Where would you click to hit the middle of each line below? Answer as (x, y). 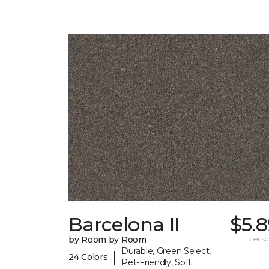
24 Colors (88, 257)
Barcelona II (124, 225)
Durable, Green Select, (166, 251)
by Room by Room (107, 240)
